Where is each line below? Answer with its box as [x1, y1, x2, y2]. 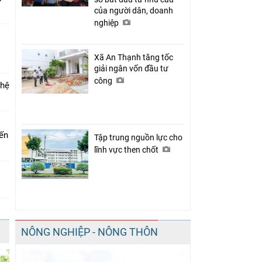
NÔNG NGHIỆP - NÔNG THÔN [21, 225, 158, 238]
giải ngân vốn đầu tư [94, 63, 168, 73]
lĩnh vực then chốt [94, 144, 160, 154]
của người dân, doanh [94, 5, 173, 15]
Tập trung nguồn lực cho [94, 132, 182, 142]
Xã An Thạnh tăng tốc [94, 52, 173, 62]
